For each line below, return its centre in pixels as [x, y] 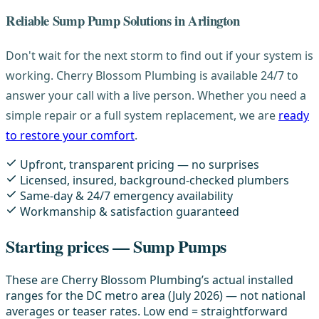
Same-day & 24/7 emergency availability [126, 195]
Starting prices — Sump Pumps [116, 246]
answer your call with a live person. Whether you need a [156, 95]
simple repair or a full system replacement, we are [142, 115]
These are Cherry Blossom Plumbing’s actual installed [150, 280]
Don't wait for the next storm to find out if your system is [159, 55]
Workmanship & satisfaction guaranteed [130, 211]
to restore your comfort [70, 135]
